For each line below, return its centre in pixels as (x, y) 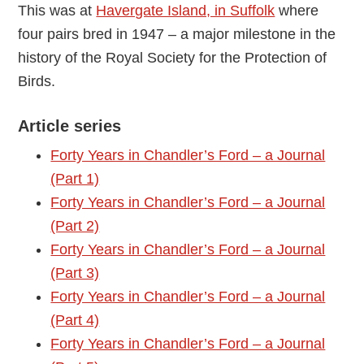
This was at (57, 11)
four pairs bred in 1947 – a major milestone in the (177, 34)
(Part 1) (75, 179)
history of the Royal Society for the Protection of (173, 58)
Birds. (37, 81)
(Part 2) (75, 226)
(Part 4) (75, 320)
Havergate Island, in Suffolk (186, 11)
